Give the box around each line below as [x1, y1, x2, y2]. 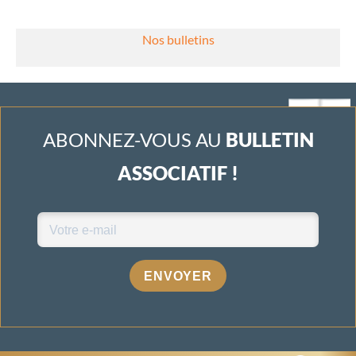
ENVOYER [144, 269, 212, 283]
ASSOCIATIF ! [118, 161, 238, 185]
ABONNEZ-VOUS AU [42, 128, 226, 152]
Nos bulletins [141, 32, 215, 48]
